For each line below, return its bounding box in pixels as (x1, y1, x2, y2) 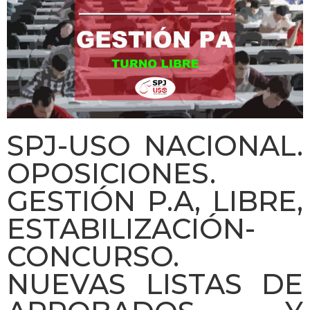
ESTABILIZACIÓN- (7, 211, 255, 246)
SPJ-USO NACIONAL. (7, 128, 303, 163)
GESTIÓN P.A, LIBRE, (7, 183, 303, 218)
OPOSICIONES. (7, 156, 216, 190)
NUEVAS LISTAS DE (7, 266, 303, 301)
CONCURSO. (7, 239, 179, 273)
